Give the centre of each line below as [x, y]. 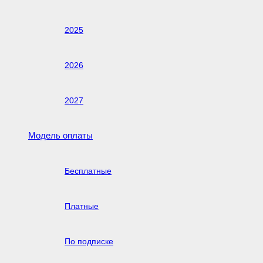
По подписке [89, 241]
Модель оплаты [60, 135]
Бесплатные [88, 171]
